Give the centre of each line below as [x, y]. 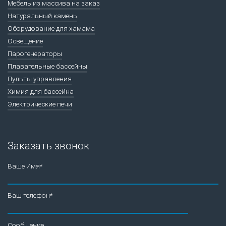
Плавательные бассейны [47, 66]
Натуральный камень [42, 15]
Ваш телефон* [30, 195]
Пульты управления [40, 78]
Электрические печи [40, 104]
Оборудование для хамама [51, 28]
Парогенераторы [35, 53]
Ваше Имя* [25, 166]
